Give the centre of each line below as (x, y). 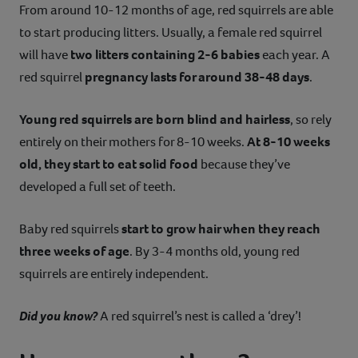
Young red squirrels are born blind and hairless (155, 119)
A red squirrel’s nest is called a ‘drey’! (201, 316)
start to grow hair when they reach (221, 229)
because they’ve (244, 164)
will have (45, 54)
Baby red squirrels (70, 229)
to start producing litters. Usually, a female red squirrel (171, 32)
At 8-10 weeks (288, 141)
